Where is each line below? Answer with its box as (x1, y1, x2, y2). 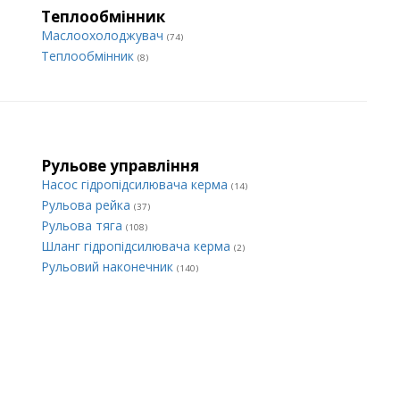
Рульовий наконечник (41, 258, 177, 275)
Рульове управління (41, 155, 199, 176)
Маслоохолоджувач (41, 27, 167, 44)
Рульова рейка (41, 196, 134, 213)
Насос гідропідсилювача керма (41, 176, 231, 193)
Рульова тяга (41, 217, 126, 234)
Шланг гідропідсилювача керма (41, 237, 234, 254)
